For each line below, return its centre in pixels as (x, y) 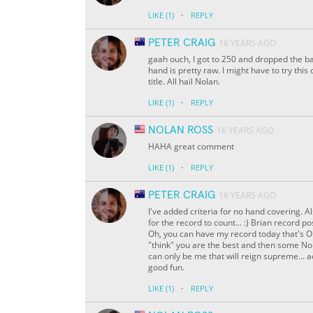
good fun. (166, 268)
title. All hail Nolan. (184, 82)
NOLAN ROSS (181, 130)
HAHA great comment (191, 147)
